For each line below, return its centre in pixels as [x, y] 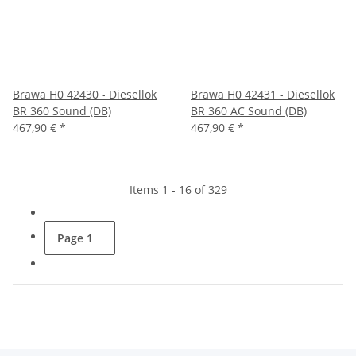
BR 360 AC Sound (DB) [249, 110]
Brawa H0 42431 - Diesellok [263, 94]
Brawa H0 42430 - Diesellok [85, 94]
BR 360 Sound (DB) [62, 110]
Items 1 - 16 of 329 [178, 189]
